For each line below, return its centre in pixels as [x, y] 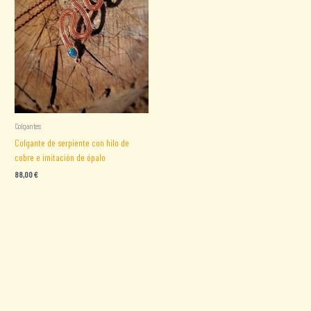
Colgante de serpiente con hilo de [72, 142]
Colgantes [28, 125]
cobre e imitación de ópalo [60, 157]
